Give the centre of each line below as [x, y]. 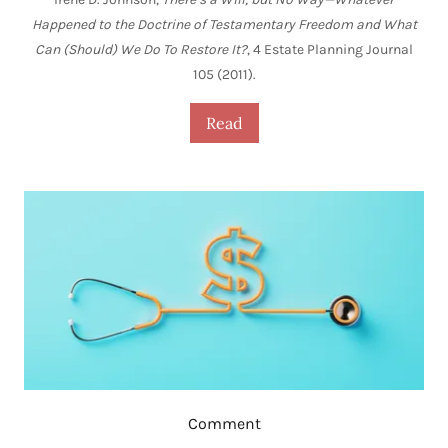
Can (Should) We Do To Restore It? [141, 49]
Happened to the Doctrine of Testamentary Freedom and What [224, 24]
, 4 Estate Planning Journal [330, 49]
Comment [224, 424]
